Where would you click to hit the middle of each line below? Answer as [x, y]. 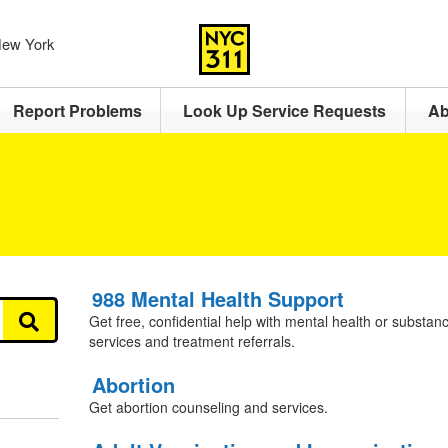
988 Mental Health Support [217, 298]
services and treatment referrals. [191, 341]
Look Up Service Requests [285, 110]
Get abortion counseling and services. [208, 407]
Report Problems [77, 110]
